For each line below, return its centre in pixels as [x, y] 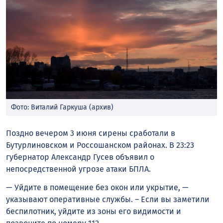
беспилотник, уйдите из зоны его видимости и [94, 211]
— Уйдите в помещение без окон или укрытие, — [97, 187]
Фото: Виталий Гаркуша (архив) [62, 108]
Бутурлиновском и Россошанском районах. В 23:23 [100, 145]
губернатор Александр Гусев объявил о [80, 157]
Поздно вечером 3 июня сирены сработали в [91, 133]
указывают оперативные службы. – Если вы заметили [108, 199]
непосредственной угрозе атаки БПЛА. [78, 169]
